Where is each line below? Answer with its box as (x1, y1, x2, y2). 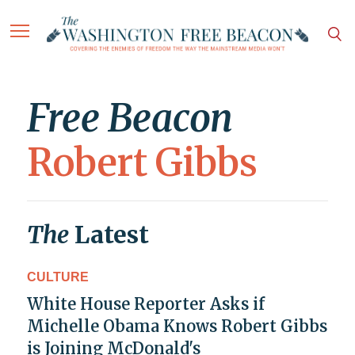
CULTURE (27, 270, 89, 284)
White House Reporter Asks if (27, 294, 265, 315)
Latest (69, 219, 149, 250)
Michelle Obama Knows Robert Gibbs (27, 316, 327, 337)
